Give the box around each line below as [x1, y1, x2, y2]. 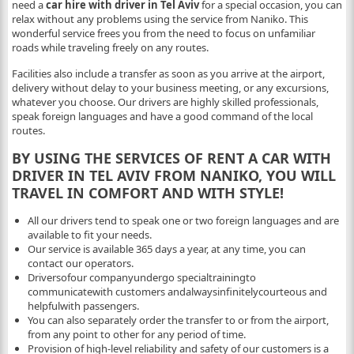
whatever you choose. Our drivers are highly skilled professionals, [11, 95, 318, 109]
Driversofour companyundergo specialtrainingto [27, 270, 256, 284]
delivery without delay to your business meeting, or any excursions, [11, 81, 329, 95]
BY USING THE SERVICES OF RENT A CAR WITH [11, 149, 331, 168]
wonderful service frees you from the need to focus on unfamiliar [11, 26, 315, 40]
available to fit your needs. [27, 228, 152, 242]
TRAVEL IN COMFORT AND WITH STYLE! [11, 183, 284, 202]
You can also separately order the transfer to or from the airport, [27, 313, 329, 327]
